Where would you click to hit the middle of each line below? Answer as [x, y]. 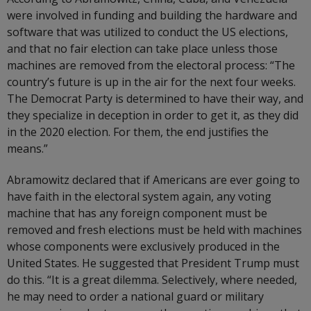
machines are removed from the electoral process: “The [151, 66]
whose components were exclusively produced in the [143, 247]
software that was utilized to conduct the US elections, [148, 32]
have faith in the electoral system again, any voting [139, 197]
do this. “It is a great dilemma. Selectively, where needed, [152, 280]
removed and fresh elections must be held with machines [154, 230]
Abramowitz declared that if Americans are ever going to [153, 180]
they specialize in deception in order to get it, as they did [153, 116]
